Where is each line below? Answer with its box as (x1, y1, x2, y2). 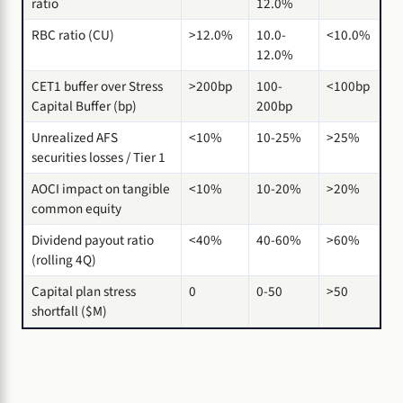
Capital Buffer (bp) (31, 95, 137, 116)
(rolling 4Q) (31, 249, 96, 270)
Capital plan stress (31, 281, 136, 301)
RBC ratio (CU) (31, 24, 114, 45)
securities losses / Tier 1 (31, 147, 166, 167)
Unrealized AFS (31, 127, 118, 148)
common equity (31, 198, 121, 219)
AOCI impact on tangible (31, 178, 170, 199)
